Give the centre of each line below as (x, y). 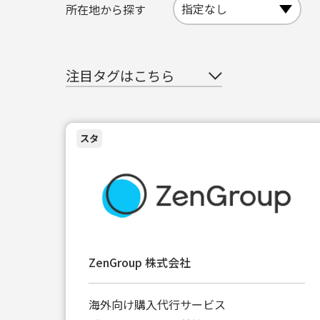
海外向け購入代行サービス (157, 304)
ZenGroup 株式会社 (140, 262)
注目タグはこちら (120, 76)
